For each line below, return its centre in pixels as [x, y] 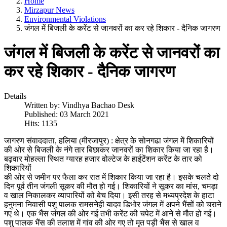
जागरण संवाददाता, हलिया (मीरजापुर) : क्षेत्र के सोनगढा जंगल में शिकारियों [109, 141]
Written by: [43, 105]
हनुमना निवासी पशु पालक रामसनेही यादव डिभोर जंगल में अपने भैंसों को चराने [113, 205]
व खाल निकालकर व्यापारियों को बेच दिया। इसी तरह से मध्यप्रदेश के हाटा [109, 196]
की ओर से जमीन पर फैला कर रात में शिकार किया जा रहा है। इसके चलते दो [111, 177]
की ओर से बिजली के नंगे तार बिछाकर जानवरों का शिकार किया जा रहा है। [109, 150]
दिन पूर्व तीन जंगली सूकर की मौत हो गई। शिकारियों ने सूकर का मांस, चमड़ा [111, 186]
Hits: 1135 [41, 124]
